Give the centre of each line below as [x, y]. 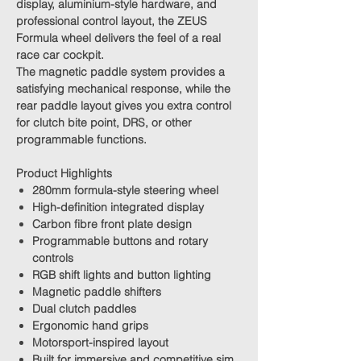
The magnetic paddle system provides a [120, 72]
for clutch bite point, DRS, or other [104, 122]
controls [53, 258]
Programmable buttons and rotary [120, 241]
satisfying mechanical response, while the [123, 89]
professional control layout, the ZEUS [112, 21]
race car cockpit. [60, 55]
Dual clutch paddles [84, 309]
